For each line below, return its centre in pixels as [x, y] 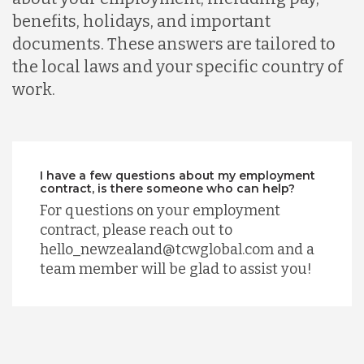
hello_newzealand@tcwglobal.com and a [177, 250]
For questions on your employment [160, 211]
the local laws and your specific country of [178, 67]
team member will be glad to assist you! [175, 269]
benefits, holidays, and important [141, 22]
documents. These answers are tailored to [174, 44]
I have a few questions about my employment [177, 176]
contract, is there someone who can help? [167, 189]
